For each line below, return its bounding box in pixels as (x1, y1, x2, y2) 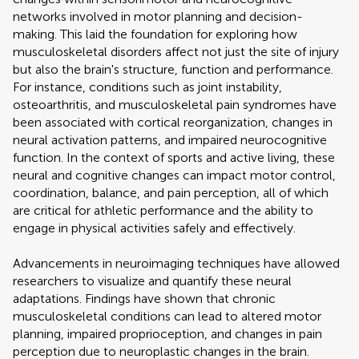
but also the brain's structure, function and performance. (13, 62, 333, 77)
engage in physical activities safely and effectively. (13, 220, 296, 236)
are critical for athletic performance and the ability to (13, 203, 313, 218)
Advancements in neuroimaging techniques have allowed (13, 256, 340, 271)
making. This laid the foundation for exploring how (13, 26, 297, 42)
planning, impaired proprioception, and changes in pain (13, 326, 322, 341)
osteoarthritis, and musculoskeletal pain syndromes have (13, 97, 337, 112)
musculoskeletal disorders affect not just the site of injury (13, 44, 339, 59)
